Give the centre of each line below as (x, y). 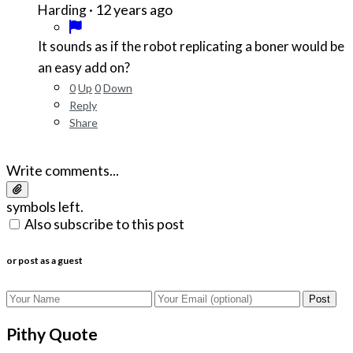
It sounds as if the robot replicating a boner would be (191, 46)
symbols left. (45, 206)
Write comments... (63, 170)
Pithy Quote (52, 334)
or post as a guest (45, 260)
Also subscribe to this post (104, 223)
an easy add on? (84, 67)
